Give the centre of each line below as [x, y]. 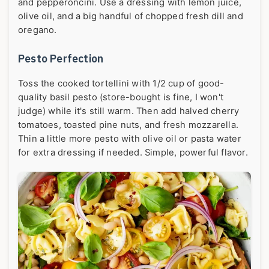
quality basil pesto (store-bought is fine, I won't [121, 97]
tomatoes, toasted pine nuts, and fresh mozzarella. [128, 125]
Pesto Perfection [61, 58]
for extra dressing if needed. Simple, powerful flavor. [133, 152]
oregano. [38, 30]
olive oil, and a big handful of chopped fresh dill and [131, 16]
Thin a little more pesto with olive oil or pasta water [130, 138]
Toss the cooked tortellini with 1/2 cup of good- [121, 83]
